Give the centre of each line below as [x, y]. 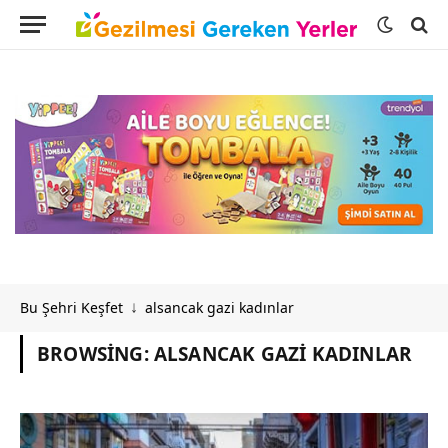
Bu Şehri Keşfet [71, 307]
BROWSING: [95, 353]
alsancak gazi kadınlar [219, 307]
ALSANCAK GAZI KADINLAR [283, 353]
